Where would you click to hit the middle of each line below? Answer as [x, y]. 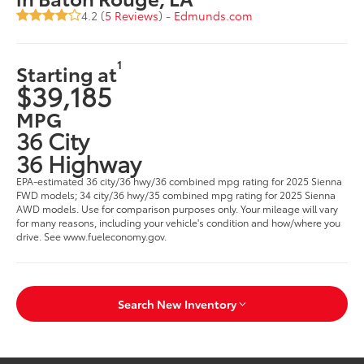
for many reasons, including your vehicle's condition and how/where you [179, 222]
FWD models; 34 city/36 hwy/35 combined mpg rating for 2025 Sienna [176, 194]
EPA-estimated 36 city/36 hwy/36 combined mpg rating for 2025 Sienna [180, 180]
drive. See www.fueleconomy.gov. [92, 236]
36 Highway [79, 162]
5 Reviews [132, 15]
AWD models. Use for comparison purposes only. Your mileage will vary [178, 208]
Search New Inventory [177, 304]
